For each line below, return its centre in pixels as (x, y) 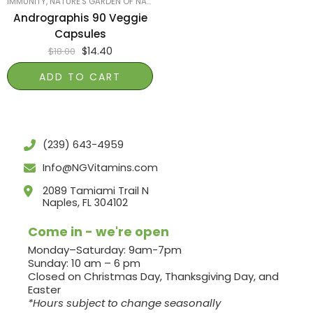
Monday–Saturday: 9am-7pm (105, 250)
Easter (44, 290)
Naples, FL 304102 (85, 203)
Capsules (80, 34)
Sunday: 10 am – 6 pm (84, 263)
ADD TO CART (80, 77)
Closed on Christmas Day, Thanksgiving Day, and (153, 277)
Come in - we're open (99, 232)
